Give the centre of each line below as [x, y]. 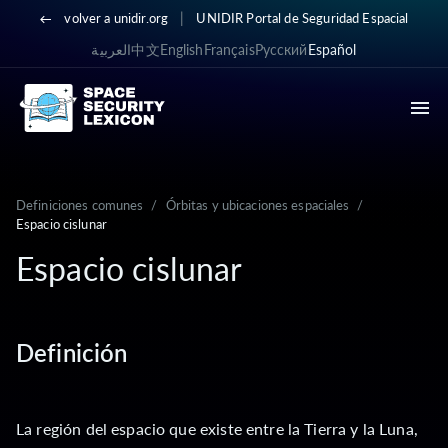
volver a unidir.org [116, 18]
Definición [72, 352]
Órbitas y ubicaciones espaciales [257, 205]
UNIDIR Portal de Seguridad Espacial [302, 18]
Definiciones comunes [80, 205]
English [181, 49]
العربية [111, 49]
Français [229, 49]
